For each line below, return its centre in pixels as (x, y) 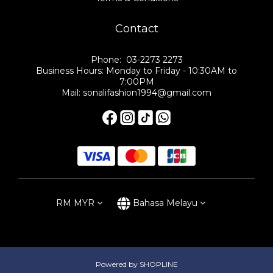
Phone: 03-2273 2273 (136, 59)
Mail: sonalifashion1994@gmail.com (136, 92)
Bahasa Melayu (165, 203)
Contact (136, 28)
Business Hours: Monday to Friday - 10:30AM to (136, 70)
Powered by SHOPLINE (136, 264)
